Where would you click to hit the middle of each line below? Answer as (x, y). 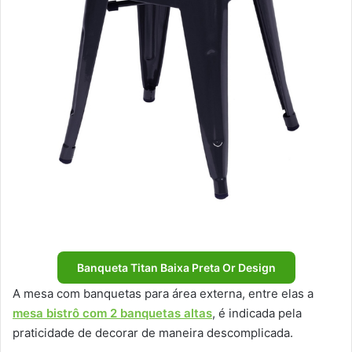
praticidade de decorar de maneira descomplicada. (153, 332)
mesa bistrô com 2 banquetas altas (112, 313)
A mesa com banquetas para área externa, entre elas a (163, 293)
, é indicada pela (257, 313)
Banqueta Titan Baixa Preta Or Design (176, 267)
